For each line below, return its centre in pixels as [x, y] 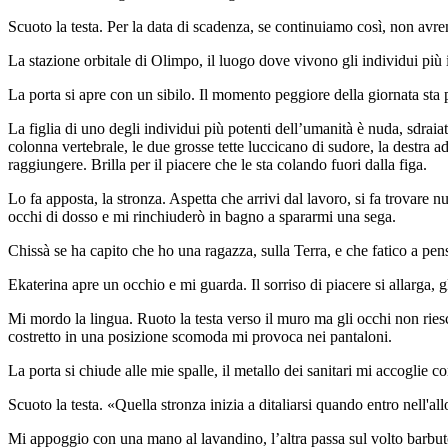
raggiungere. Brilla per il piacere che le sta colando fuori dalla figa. [217, 165]
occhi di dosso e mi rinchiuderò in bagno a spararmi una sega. [202, 217]
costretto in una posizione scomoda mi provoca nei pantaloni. [200, 337]
